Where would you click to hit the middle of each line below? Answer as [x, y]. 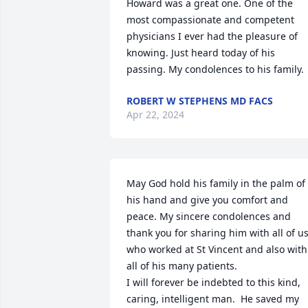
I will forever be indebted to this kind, [213, 282]
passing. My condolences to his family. [215, 69]
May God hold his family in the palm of [216, 183]
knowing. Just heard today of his [201, 53]
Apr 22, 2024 [155, 114]
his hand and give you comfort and [207, 200]
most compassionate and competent [210, 20]
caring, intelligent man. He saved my [213, 299]
